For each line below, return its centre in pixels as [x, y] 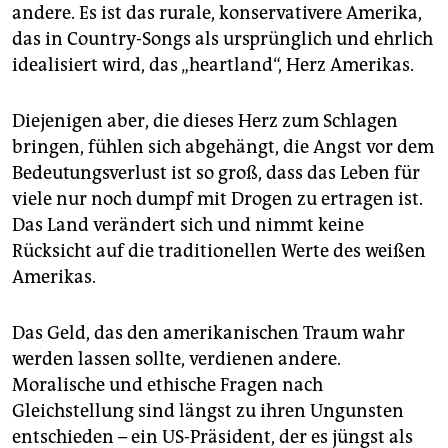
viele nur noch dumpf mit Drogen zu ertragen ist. [217, 199]
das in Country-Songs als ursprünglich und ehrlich [222, 39]
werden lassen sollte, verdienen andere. [176, 359]
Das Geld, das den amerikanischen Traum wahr [208, 333]
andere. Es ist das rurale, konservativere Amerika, [217, 13]
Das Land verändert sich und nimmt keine [188, 225]
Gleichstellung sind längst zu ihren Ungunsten [208, 411]
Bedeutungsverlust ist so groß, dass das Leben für [216, 173]
